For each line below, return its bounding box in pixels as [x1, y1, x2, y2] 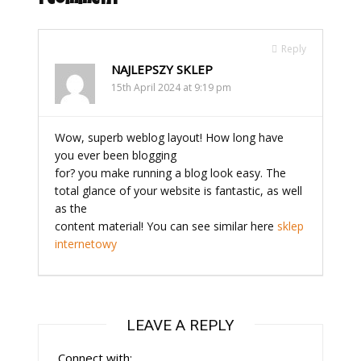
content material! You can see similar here [55, 218, 278, 234]
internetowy [55, 236, 118, 251]
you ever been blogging [55, 147, 177, 163]
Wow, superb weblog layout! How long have [55, 130, 284, 145]
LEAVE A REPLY [126, 316, 234, 334]
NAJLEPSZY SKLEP [111, 61, 214, 77]
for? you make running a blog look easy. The [55, 165, 287, 180]
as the [55, 201, 88, 216]
